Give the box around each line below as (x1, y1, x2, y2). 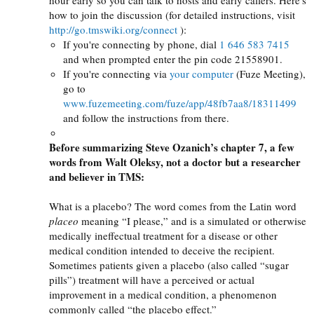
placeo (49, 213, 81, 228)
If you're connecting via (63, 66, 170, 81)
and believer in (49, 168, 118, 184)
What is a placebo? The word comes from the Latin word (49, 198, 296, 213)
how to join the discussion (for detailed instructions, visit (49, 7, 295, 22)
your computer (170, 66, 233, 81)
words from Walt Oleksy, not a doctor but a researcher (49, 153, 301, 170)
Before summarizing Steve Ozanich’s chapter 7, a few (49, 139, 294, 155)
